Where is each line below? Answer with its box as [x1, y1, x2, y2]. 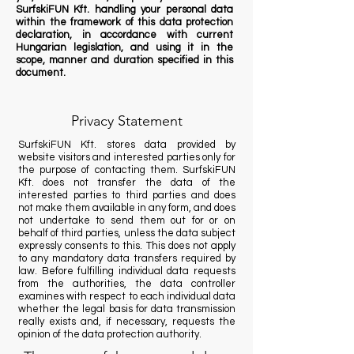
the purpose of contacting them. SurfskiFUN [18, 164, 235, 175]
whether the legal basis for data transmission [18, 303, 235, 314]
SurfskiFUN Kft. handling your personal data [16, 4, 233, 15]
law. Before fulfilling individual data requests [18, 265, 235, 277]
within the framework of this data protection [16, 17, 233, 28]
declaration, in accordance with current [16, 29, 233, 40]
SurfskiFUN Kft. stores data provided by [18, 139, 235, 150]
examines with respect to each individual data [18, 291, 235, 302]
